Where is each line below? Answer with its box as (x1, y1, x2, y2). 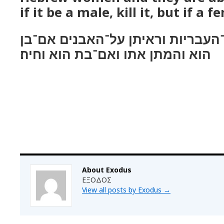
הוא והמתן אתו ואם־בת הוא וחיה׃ (20, 45, 211, 62)
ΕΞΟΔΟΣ (82, 175, 111, 184)
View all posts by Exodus (82, 185, 163, 194)
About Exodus (82, 165, 131, 174)
